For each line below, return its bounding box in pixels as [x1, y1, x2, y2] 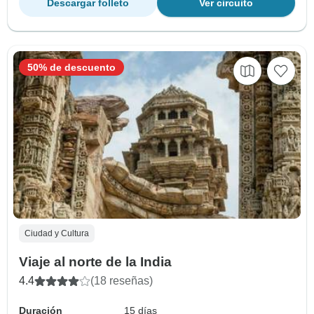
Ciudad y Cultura [25, 228, 89, 238]
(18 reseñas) [90, 274, 153, 287]
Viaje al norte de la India [19, 254, 172, 269]
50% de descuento [27, 61, 116, 73]
